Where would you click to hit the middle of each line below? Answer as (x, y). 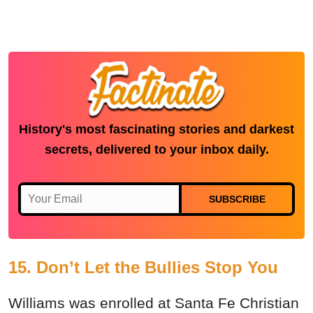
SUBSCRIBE (237, 199)
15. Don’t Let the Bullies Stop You (143, 267)
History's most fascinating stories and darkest (156, 129)
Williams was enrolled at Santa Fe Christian (154, 303)
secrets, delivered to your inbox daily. (156, 149)
